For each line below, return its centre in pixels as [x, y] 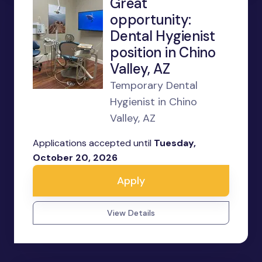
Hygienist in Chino [154, 102]
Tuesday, [175, 143]
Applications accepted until [93, 143]
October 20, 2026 [75, 158]
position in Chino [163, 52]
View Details [131, 213]
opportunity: [151, 20]
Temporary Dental [154, 85]
